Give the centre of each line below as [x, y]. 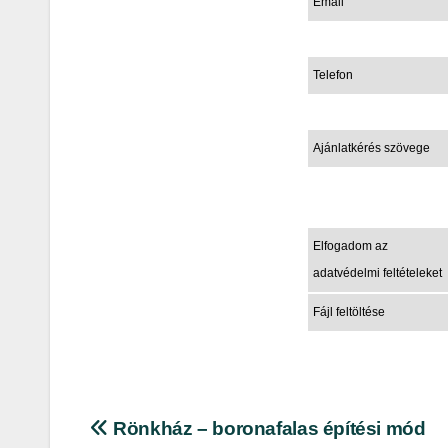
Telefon [332, 74]
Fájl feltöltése [348, 311]
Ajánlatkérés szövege [371, 147]
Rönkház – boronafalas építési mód [267, 428]
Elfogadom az [350, 245]
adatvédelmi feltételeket [377, 272]
